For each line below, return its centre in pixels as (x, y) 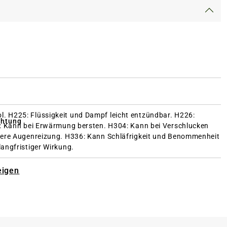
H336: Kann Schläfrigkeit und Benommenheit (142, 136)
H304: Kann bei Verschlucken (159, 125)
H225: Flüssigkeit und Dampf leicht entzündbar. (91, 115)
